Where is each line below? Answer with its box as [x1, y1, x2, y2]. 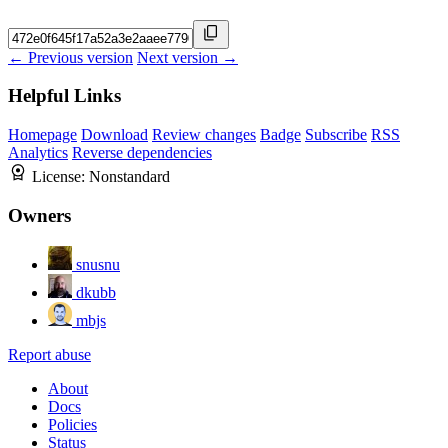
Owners [8, 204, 71, 226]
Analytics [8, 144, 68, 162]
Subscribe [305, 126, 367, 144]
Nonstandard [89, 168, 170, 186]
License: [32, 168, 89, 186]
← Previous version [8, 48, 133, 66]
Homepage [8, 126, 77, 144]
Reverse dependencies [72, 144, 212, 162]
